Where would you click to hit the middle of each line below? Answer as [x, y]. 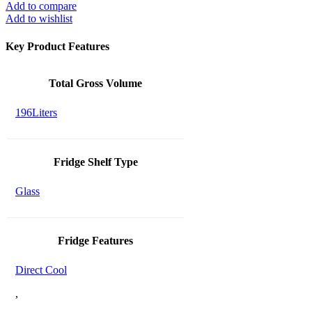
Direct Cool [41, 270]
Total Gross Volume [95, 83]
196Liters [36, 112]
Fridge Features [95, 240]
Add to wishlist [39, 19]
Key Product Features [57, 46]
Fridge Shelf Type [95, 162]
